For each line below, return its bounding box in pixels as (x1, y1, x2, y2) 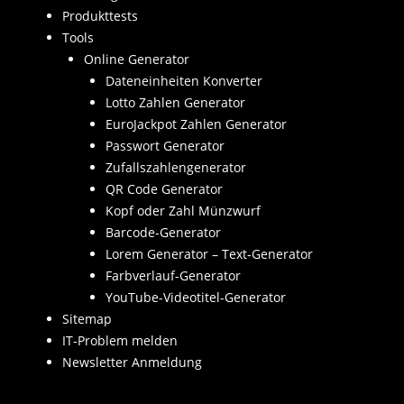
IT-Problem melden (62, 331, 179, 349)
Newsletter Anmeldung (62, 353, 203, 371)
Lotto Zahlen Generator (106, 93, 246, 111)
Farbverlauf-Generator (106, 266, 242, 284)
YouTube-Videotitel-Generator (106, 288, 287, 306)
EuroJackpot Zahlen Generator (106, 115, 288, 133)
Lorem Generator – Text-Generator (106, 244, 314, 262)
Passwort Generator (106, 136, 225, 154)
